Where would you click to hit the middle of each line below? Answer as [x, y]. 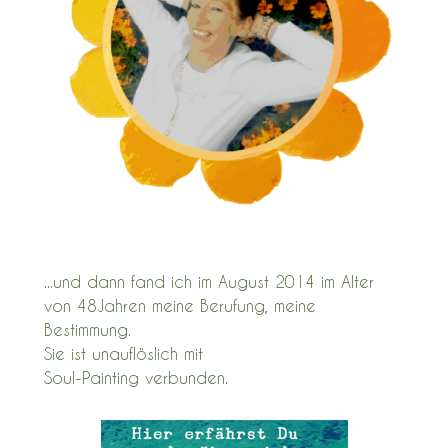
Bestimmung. [87, 330]
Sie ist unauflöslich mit [123, 354]
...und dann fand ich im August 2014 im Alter [209, 282]
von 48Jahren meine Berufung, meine [180, 306]
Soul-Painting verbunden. [139, 378]
